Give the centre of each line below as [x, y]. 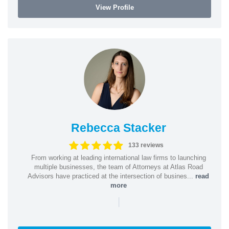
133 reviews [146, 145]
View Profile [114, 7]
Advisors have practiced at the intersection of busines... [111, 176]
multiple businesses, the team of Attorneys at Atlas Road [118, 167]
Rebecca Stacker [118, 128]
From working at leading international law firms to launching [118, 157]
